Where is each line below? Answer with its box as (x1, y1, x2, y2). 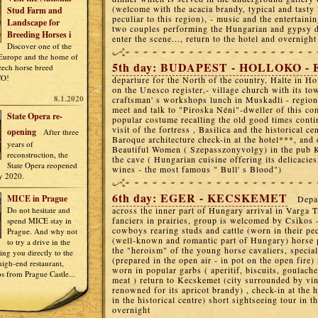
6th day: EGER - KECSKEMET (112, 190, 287, 206)
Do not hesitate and (7, 204, 70, 215)
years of (7, 138, 33, 149)
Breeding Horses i (7, 28, 71, 40)
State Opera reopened (7, 160, 77, 170)
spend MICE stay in (7, 215, 72, 226)
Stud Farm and (7, 4, 62, 16)
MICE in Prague (7, 192, 67, 204)
